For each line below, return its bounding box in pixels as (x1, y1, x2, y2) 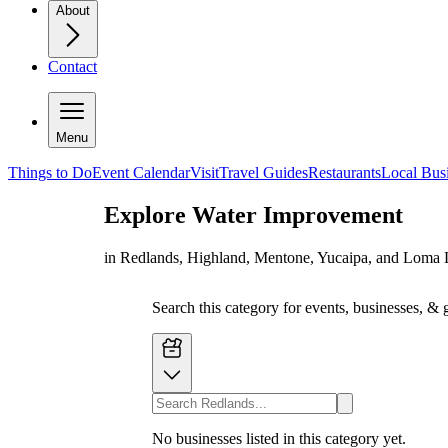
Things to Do (8, 163, 92, 181)
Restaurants (308, 163, 381, 181)
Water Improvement (192, 201, 403, 228)
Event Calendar (92, 163, 190, 181)
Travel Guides (219, 163, 308, 181)
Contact (48, 57, 97, 75)
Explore (104, 201, 192, 228)
